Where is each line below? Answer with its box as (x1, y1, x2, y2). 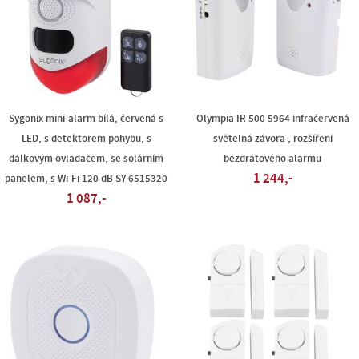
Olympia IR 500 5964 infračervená (196, 113, 349, 124)
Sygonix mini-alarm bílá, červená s (9, 113, 164, 124)
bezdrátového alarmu (224, 153, 322, 164)
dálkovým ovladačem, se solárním (9, 153, 164, 164)
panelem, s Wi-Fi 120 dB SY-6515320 (5, 173, 168, 184)
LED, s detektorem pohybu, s (21, 133, 151, 144)
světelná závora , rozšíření (212, 133, 333, 144)
